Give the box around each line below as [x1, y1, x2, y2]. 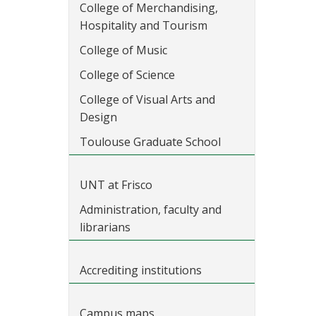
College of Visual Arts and [80, 92, 215, 107]
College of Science [80, 67, 175, 83]
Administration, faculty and [80, 202, 221, 217]
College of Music [80, 42, 167, 58]
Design [80, 109, 117, 125]
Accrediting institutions [80, 262, 202, 278]
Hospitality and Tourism [80, 18, 207, 33]
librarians [80, 219, 130, 235]
